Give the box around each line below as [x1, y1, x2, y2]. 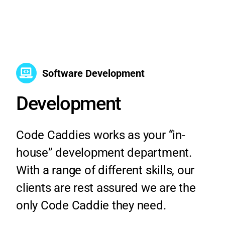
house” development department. [16, 146, 192, 160]
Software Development [42, 67, 145, 79]
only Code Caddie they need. [16, 198, 166, 213]
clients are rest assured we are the [16, 181, 196, 195]
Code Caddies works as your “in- [16, 128, 185, 143]
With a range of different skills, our [16, 163, 195, 178]
